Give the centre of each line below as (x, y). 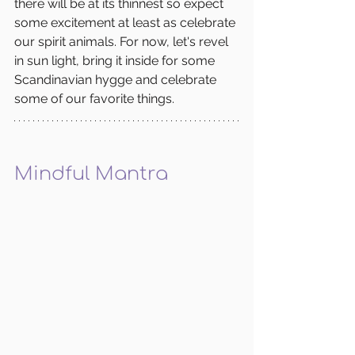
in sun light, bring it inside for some (116, 60)
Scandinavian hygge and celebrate (117, 79)
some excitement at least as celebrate (126, 22)
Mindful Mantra (91, 174)
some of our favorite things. (97, 98)
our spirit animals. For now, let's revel (123, 41)
